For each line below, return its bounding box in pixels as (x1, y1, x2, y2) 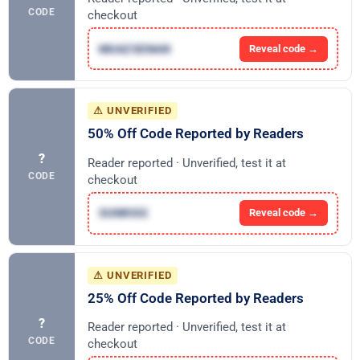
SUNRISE (98, 207, 148, 220)
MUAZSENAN (98, 42, 170, 55)
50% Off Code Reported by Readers (88, 125, 304, 142)
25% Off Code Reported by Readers (88, 289, 304, 306)
